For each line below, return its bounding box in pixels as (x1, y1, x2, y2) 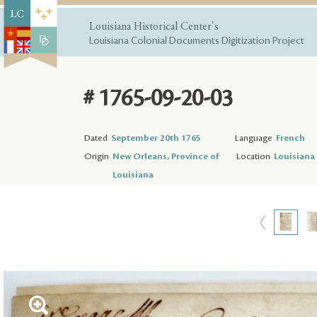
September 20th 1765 (111, 132, 201, 143)
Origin (84, 151, 109, 161)
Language (235, 132, 272, 143)
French (276, 132, 305, 143)
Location (236, 151, 270, 161)
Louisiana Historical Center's (89, 21, 219, 33)
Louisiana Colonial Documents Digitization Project (89, 35, 304, 47)
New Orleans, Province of (113, 151, 219, 161)
